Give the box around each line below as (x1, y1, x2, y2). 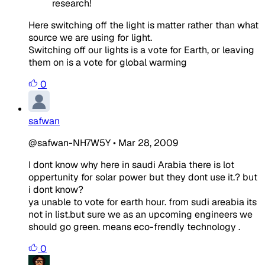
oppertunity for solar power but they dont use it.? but (28, 170, 257, 183)
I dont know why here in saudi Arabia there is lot (28, 158, 234, 171)
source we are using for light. (28, 31, 152, 44)
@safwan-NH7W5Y (28, 136, 111, 149)
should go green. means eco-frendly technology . (28, 220, 240, 233)
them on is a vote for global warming (28, 56, 187, 69)
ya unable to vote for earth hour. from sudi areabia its (28, 195, 257, 208)
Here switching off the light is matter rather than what (28, 18, 258, 31)
